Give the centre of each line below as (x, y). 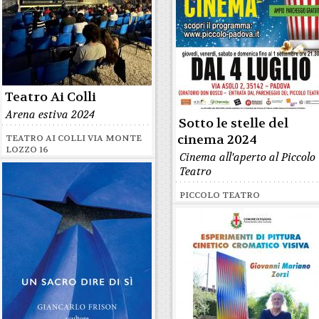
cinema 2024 (218, 140)
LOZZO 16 (27, 150)
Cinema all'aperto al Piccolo (248, 157)
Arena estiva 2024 (51, 115)
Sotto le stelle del (234, 124)
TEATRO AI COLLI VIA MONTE (74, 138)
